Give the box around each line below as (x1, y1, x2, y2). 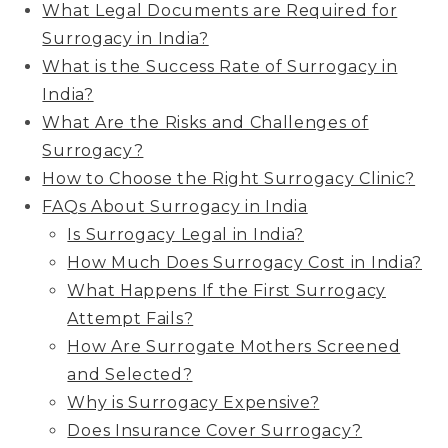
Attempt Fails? (67, 308, 194, 328)
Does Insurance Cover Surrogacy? (67, 420, 363, 440)
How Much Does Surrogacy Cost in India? (67, 252, 423, 272)
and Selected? (67, 364, 193, 384)
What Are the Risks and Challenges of (42, 112, 369, 132)
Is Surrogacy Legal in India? (67, 224, 305, 244)
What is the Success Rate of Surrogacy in (42, 56, 398, 76)
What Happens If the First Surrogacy (67, 280, 386, 300)
